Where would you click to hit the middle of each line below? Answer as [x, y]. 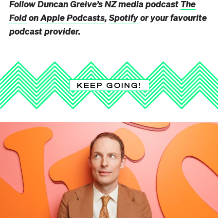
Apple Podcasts [73, 17]
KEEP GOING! [109, 85]
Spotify [124, 17]
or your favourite [173, 17]
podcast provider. [45, 31]
